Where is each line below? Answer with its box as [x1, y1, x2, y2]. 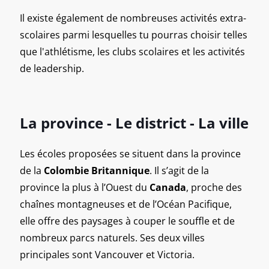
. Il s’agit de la [150, 163, 209, 177]
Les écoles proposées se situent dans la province [20, 147, 241, 160]
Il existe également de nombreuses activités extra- [20, 11, 246, 25]
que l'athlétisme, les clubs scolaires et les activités [20, 44, 245, 58]
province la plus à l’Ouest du [20, 180, 150, 194]
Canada [150, 180, 186, 194]
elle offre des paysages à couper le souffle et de [20, 214, 235, 228]
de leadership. [20, 61, 84, 75]
